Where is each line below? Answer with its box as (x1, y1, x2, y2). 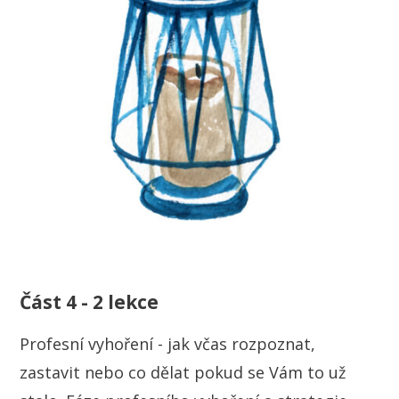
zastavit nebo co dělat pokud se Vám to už (20, 361, 346, 383)
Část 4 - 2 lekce (20, 289, 159, 314)
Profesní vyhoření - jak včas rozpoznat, (20, 332, 316, 354)
